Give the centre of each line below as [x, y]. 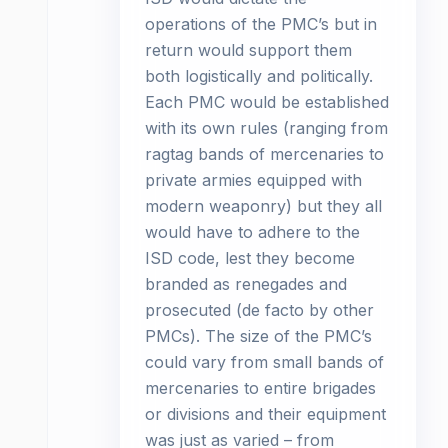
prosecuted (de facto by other [259, 310]
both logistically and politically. [259, 76]
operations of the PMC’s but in [261, 24]
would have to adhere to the [252, 232]
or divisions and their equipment [265, 414]
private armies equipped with [253, 180]
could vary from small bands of [264, 362]
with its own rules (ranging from [266, 128]
